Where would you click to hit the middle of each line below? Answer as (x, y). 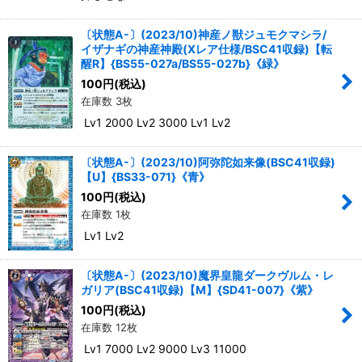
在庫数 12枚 (109, 327)
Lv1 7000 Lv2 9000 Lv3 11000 (164, 348)
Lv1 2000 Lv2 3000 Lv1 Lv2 (156, 122)
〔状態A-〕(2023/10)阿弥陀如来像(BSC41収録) (208, 162)
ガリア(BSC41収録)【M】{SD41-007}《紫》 (200, 289)
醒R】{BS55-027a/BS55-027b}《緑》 (183, 63)
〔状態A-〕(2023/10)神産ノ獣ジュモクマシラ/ (204, 34)
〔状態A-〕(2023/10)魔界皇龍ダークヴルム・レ (207, 275)
